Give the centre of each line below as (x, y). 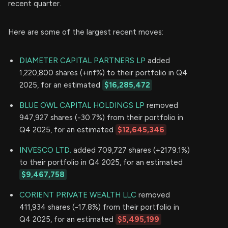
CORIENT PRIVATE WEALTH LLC (78, 195)
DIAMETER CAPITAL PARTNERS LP (82, 60)
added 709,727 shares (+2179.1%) (131, 150)
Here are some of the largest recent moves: (86, 32)
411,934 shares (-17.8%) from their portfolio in (99, 207)
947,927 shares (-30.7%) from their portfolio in (101, 117)
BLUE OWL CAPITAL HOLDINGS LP (82, 105)
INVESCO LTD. (45, 150)
